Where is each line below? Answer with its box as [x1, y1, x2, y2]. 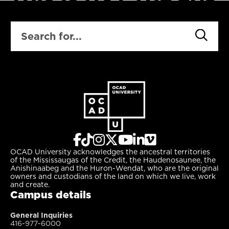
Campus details [10, 188, 91, 202]
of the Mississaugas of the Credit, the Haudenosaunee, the [10, 155, 216, 166]
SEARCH [10, 20, 43, 31]
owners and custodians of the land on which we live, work [10, 171, 216, 182]
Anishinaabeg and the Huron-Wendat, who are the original [10, 163, 219, 174]
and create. [10, 179, 50, 190]
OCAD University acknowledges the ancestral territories [10, 147, 210, 157]
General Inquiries [10, 210, 73, 221]
